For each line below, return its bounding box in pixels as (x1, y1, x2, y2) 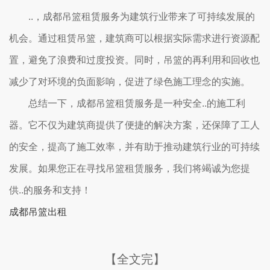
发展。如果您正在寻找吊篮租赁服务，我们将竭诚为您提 (9, 163, 250, 174)
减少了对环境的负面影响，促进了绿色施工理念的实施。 (9, 77, 250, 87)
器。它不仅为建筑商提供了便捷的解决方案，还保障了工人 (9, 120, 260, 130)
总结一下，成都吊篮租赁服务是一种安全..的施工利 (28, 98, 245, 108)
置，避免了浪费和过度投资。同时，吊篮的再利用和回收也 (9, 55, 260, 65)
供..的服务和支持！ (9, 185, 91, 195)
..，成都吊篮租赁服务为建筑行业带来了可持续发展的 (28, 11, 255, 22)
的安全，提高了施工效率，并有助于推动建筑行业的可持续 (9, 142, 260, 152)
